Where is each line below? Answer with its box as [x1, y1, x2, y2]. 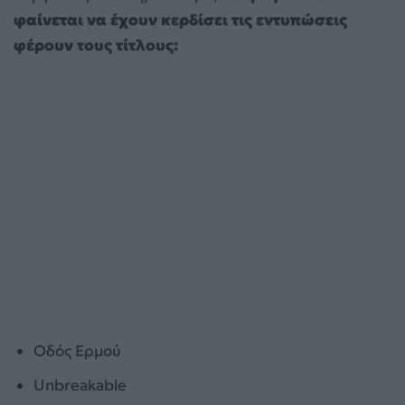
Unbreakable [33, 374, 127, 395]
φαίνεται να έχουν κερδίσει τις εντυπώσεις [14, 9, 347, 30]
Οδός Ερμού [33, 340, 122, 361]
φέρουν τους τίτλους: [14, 34, 178, 55]
